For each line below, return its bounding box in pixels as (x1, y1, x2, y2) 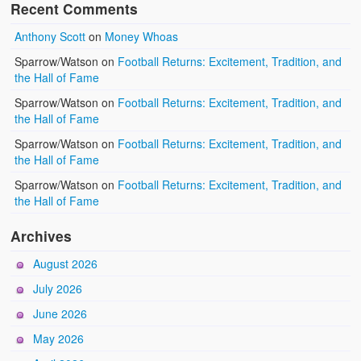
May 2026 (33, 330, 85, 347)
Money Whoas (105, 28, 179, 45)
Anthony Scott (15, 28, 86, 45)
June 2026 (33, 305, 88, 322)
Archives (10, 226, 73, 247)
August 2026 (33, 255, 98, 272)
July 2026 (33, 280, 83, 297)
